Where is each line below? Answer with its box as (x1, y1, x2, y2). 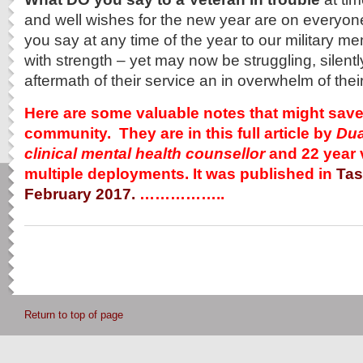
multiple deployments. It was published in (24, 164, 336, 182)
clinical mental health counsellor (24, 144, 269, 162)
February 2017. (24, 185, 135, 203)
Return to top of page (24, 309, 123, 321)
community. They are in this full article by (24, 124, 332, 142)
